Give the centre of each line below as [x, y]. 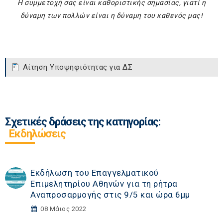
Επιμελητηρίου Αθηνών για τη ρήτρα [104, 184]
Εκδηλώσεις [37, 134]
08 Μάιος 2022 [63, 209]
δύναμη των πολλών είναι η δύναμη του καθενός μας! [111, 16]
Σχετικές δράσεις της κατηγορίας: [83, 122]
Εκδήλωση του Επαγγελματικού [95, 173]
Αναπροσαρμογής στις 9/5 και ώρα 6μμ [110, 195]
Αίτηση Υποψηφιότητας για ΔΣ [77, 67]
